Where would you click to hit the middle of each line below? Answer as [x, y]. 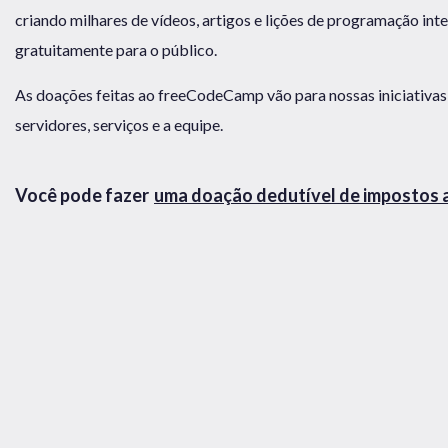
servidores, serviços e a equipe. [119, 124]
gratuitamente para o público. [116, 49]
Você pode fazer [83, 194]
